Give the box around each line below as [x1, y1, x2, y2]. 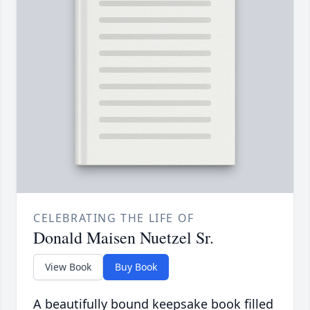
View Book [45, 259, 91, 273]
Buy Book [115, 259, 157, 273]
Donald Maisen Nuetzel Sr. [33, 226, 214, 248]
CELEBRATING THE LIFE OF [33, 210, 194, 226]
